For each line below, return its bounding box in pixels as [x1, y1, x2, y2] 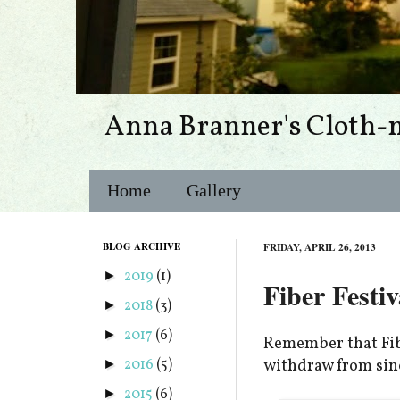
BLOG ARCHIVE [103, 239, 180, 254]
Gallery [187, 180, 241, 200]
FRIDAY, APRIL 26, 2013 [263, 239, 376, 254]
